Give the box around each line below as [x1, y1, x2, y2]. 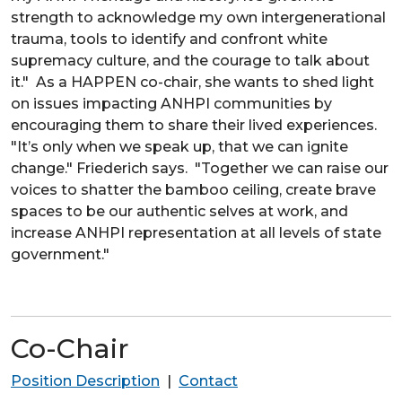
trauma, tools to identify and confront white [11, 30, 328, 48]
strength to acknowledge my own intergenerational [11, 8, 386, 26]
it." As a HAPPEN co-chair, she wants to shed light [11, 73, 374, 91]
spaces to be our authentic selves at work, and [11, 202, 348, 220]
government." [11, 245, 109, 263]
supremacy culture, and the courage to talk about [11, 51, 370, 69]
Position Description [11, 371, 160, 389]
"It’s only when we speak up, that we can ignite [11, 137, 348, 155]
